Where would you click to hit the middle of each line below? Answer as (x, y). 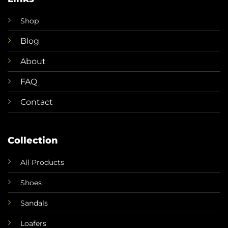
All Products (42, 162)
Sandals (34, 203)
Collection (33, 140)
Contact (36, 102)
